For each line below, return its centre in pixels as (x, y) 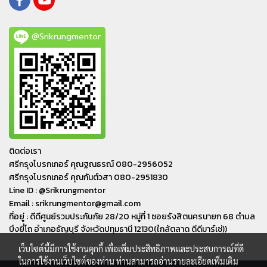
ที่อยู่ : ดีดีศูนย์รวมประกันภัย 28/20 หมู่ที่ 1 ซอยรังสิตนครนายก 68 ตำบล (132, 216)
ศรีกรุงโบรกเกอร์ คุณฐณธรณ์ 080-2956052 (91, 164)
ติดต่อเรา (25, 151)
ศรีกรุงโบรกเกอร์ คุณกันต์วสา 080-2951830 (89, 177)
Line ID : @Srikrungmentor (57, 190)
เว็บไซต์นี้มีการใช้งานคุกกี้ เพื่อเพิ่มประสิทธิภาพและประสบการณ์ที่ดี (131, 249)
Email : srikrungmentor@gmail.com (75, 203)
